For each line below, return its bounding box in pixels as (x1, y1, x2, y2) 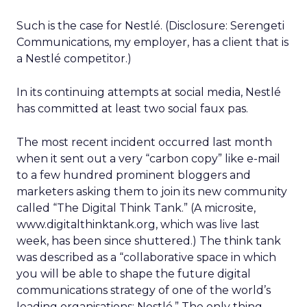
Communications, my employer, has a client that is (16, 36, 288, 49)
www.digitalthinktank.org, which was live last (16, 218, 260, 231)
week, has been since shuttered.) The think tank (16, 234, 281, 247)
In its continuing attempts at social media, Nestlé (16, 86, 281, 99)
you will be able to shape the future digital (16, 267, 251, 280)
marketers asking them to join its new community (16, 185, 287, 198)
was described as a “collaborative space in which (16, 251, 276, 264)
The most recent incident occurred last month (16, 136, 272, 149)
